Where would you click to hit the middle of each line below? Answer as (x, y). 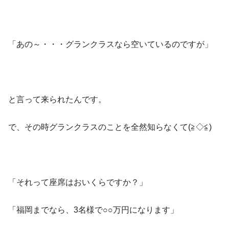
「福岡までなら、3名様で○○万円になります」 (93, 210)
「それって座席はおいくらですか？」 (78, 182)
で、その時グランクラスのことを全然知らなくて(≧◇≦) (110, 127)
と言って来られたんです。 (57, 99)
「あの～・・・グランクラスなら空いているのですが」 (110, 44)
